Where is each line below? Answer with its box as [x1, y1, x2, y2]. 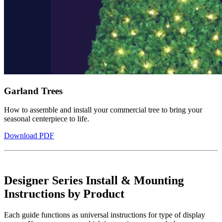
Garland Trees [4, 85, 62, 96]
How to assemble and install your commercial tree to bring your [4, 106, 202, 114]
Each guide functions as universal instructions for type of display [4, 211, 205, 220]
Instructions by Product [4, 187, 124, 201]
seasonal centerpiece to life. [4, 114, 89, 123]
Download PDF [4, 131, 54, 140]
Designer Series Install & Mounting [4, 174, 184, 187]
